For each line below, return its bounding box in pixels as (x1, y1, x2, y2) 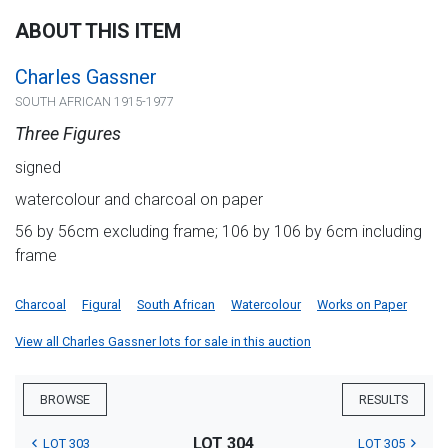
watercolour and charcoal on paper (15, 189, 263, 209)
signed (15, 157, 61, 177)
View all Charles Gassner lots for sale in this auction (15, 333, 311, 349)
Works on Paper (317, 296, 407, 312)
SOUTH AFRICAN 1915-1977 (15, 93, 174, 109)
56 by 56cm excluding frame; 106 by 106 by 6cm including (15, 221, 422, 241)
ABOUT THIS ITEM (15, 18, 181, 43)
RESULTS (359, 391, 408, 407)
